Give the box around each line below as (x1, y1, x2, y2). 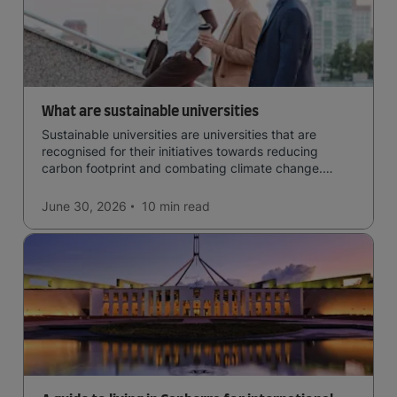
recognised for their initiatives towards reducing (42, 144, 318, 160)
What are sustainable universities (42, 105, 259, 120)
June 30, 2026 (42, 198, 127, 214)
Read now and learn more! (42, 177, 193, 193)
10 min (142, 198, 180, 214)
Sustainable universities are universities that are (42, 127, 316, 143)
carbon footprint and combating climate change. (42, 160, 323, 176)
